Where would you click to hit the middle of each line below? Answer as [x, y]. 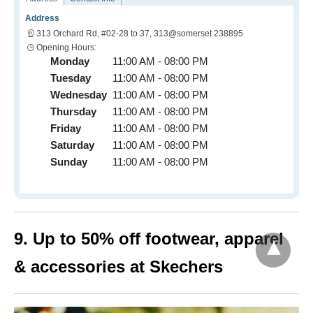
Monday [70, 61]
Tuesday [71, 78]
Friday [66, 128]
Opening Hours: [66, 47]
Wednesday [79, 94]
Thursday [73, 111]
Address [42, 18]
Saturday [72, 145]
